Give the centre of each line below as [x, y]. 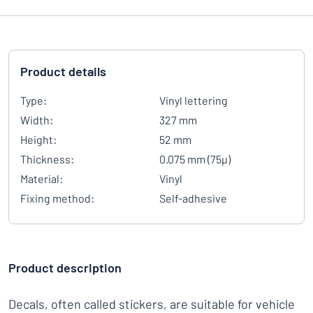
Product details [63, 71]
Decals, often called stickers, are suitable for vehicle [152, 304]
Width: [37, 120]
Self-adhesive [193, 198]
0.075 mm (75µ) [195, 159]
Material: [42, 179]
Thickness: [47, 159]
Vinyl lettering [194, 100]
